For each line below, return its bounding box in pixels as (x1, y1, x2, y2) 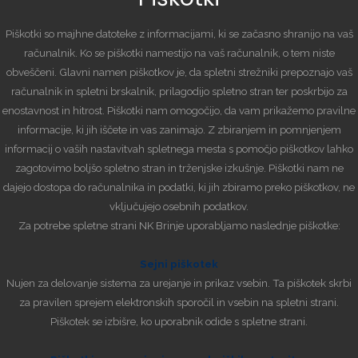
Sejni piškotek (140, 257, 218, 271)
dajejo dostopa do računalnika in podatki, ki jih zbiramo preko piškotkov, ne (3, 181, 355, 194)
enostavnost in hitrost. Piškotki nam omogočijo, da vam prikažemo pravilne (2, 104, 356, 117)
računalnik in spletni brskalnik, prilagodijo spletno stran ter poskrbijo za (10, 85, 348, 98)
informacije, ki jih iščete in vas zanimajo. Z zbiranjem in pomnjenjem (17, 123, 341, 137)
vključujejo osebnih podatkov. (109, 200, 249, 213)
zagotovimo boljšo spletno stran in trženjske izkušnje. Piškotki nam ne (14, 161, 344, 175)
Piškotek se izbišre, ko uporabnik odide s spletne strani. (50, 315, 308, 328)
